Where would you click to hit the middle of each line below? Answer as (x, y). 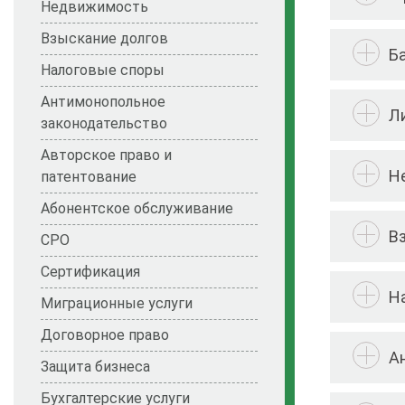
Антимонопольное (103, 102)
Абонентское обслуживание (137, 209)
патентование (89, 177)
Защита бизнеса (95, 367)
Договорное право (105, 335)
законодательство (104, 124)
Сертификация (90, 272)
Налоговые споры (103, 71)
